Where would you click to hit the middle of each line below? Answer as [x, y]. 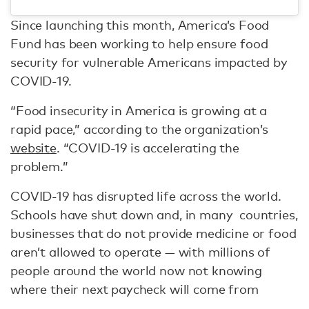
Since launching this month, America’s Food [140, 25]
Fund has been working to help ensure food [139, 44]
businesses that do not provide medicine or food [153, 233]
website [33, 148]
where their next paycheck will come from [134, 289]
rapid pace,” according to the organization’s [139, 129]
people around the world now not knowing [136, 271]
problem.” [39, 167]
